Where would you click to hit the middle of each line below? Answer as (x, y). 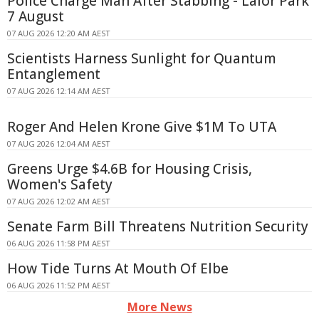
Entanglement (54, 74)
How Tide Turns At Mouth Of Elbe (118, 269)
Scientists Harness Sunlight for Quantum (142, 59)
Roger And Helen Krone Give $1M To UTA (142, 127)
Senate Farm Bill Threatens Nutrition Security (158, 227)
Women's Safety (60, 185)
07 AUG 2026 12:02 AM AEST (59, 202)
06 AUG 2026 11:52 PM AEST (59, 286)
